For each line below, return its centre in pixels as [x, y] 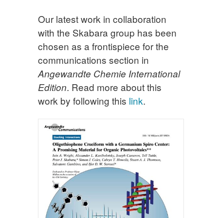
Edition [52, 87]
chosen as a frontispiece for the [103, 46]
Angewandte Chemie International [109, 74]
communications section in [93, 60]
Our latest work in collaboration [102, 19]
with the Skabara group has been [107, 33]
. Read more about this [114, 87]
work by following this [83, 101]
